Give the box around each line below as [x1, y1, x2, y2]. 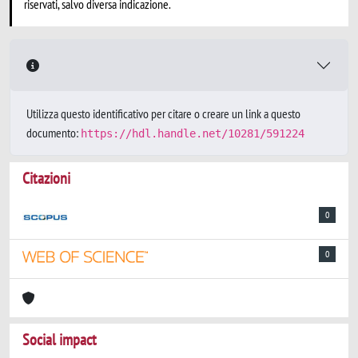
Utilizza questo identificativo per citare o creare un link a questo [26, 105, 300, 121]
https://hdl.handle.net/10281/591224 [81, 127, 304, 140]
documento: [26, 125, 81, 141]
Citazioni [22, 168, 70, 189]
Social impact [22, 329, 97, 350]
